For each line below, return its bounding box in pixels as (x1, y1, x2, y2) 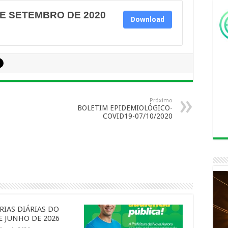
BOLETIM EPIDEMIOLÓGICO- (77, 104, 173, 112)
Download (131, 16, 164, 23)
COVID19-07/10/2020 (103, 112, 173, 120)
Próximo (150, 97, 173, 104)
